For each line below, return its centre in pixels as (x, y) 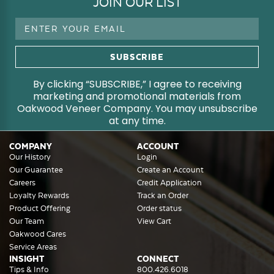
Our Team (27, 221)
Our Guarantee (36, 170)
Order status (159, 209)
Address (31, 37)
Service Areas (33, 247)
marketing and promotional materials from (137, 97)
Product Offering (40, 209)
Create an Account (170, 170)
